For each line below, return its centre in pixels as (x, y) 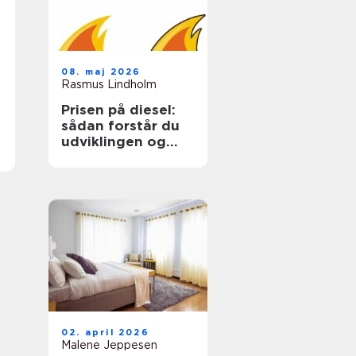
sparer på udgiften (127, 157)
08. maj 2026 (101, 72)
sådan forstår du (120, 126)
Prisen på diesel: (118, 110)
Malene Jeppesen (109, 345)
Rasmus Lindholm (109, 84)
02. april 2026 (105, 332)
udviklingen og (114, 141)
